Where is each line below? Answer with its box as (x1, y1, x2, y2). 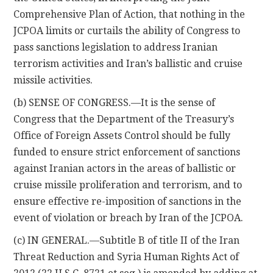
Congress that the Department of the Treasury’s (13, 113, 235, 125)
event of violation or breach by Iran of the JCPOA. (13, 211, 244, 224)
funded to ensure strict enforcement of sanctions (13, 146, 241, 158)
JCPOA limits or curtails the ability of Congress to (13, 24, 241, 37)
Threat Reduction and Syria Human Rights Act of (13, 250, 239, 263)
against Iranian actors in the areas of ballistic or (13, 162, 236, 174)
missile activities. (13, 74, 93, 86)
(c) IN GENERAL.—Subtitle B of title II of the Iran (13, 234, 240, 246)
